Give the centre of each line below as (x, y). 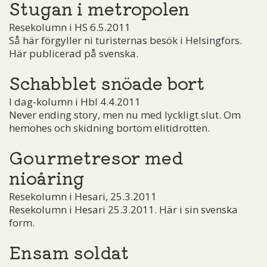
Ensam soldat (69, 251)
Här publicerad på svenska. (74, 53)
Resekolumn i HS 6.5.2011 (70, 27)
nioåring (47, 177)
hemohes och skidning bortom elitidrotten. (109, 128)
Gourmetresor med (96, 156)
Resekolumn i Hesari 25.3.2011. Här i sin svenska (123, 209)
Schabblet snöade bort (107, 82)
